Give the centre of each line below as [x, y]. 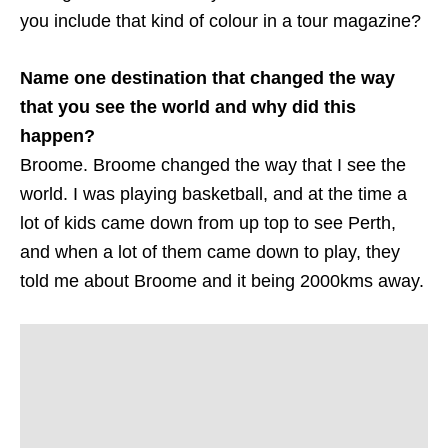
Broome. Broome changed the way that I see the [213, 164]
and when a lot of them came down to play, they [210, 251]
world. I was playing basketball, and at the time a [213, 193]
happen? [57, 135]
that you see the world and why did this [188, 106]
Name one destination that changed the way [207, 77]
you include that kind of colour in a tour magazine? [220, 20]
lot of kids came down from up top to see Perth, [208, 222]
